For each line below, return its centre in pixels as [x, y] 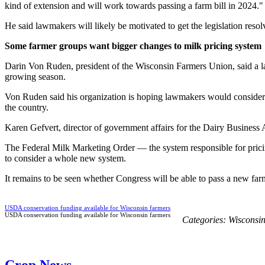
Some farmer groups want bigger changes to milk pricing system [133, 46]
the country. [27, 107]
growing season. [35, 76]
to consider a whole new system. [65, 158]
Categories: [205, 219]
